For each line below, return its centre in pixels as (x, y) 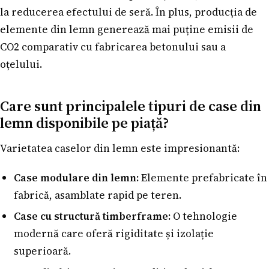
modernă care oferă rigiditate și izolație (113, 234)
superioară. (42, 251)
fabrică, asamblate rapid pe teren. (97, 195)
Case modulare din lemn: (76, 177)
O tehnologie (204, 216)
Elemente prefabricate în (203, 177)
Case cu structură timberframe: (92, 216)
